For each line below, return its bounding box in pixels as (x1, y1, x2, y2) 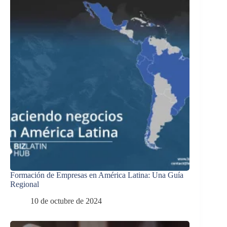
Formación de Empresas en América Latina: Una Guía (10, 171, 183, 180)
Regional (10, 180, 39, 189)
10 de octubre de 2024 (30, 196, 102, 205)
